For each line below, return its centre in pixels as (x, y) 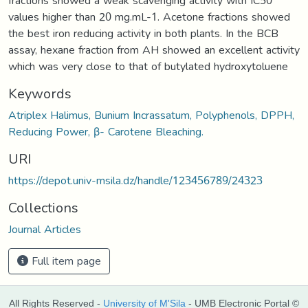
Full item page (65, 261)
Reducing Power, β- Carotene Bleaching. (106, 131)
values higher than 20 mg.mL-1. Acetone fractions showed (149, 16)
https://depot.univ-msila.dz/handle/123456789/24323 (135, 180)
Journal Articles (45, 229)
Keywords (40, 93)
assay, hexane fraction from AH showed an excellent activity (154, 49)
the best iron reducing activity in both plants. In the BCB (143, 33)
